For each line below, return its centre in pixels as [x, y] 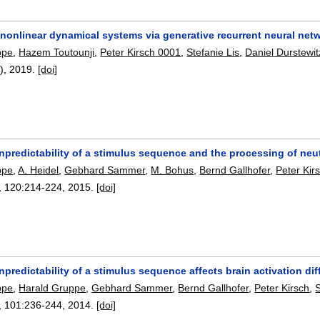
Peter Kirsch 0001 [141, 52]
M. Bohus [172, 170]
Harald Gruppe [52, 288]
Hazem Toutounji [57, 52]
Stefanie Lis [213, 52]
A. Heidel [39, 170]
